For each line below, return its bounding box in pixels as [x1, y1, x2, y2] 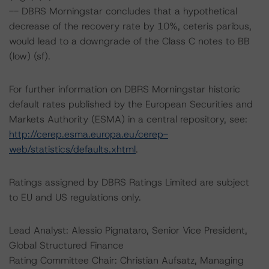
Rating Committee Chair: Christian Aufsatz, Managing [9, 254, 244, 267]
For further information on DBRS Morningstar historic [9, 83, 240, 95]
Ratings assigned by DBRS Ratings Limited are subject [9, 176, 249, 189]
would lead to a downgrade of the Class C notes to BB [9, 35, 250, 47]
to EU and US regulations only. [9, 191, 141, 204]
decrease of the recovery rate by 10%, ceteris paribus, [9, 20, 252, 32]
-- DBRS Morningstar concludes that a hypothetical [9, 5, 237, 17]
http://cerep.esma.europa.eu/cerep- [9, 128, 168, 141]
